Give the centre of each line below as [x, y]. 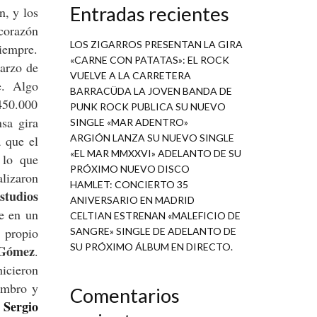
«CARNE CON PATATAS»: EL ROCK [149, 60]
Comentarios [125, 296]
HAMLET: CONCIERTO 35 [129, 185]
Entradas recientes [149, 14]
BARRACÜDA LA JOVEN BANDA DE [151, 91]
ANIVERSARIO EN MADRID [132, 200]
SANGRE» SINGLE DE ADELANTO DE [153, 231]
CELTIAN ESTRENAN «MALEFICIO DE [155, 216]
